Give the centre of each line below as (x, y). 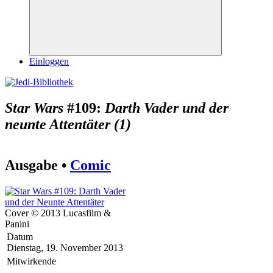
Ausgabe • (37, 165)
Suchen (138, 58)
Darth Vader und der (167, 108)
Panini (17, 224)
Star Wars (34, 108)
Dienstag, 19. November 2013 (65, 247)
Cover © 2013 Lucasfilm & (58, 213)
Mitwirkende (31, 261)
